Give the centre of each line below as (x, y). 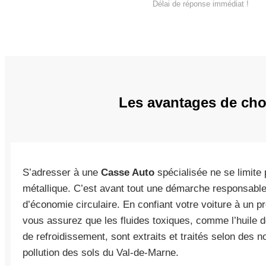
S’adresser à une (62, 172)
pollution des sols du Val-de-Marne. (101, 253)
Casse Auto (128, 172)
